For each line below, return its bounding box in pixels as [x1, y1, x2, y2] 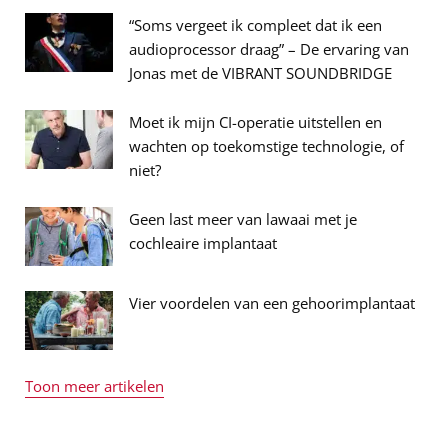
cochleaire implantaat [129, 233, 277, 253]
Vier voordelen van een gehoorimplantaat [129, 293, 415, 313]
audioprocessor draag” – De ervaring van [129, 39, 409, 59]
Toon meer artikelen [25, 376, 164, 396]
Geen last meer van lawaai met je [129, 209, 357, 229]
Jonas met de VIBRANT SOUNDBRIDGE [129, 63, 392, 83]
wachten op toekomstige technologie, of [129, 136, 404, 156]
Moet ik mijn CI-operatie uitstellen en [129, 112, 382, 132]
